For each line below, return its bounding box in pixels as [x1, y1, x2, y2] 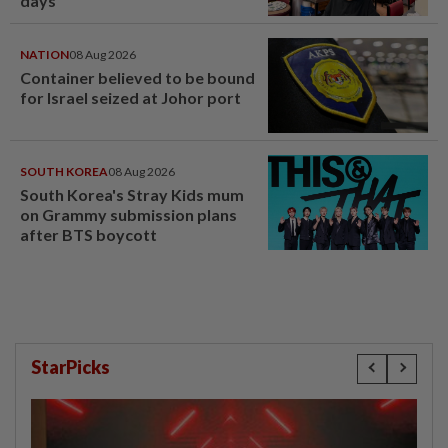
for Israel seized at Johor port [20, 87, 241, 107]
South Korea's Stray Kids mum [20, 184, 244, 204]
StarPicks [31, 355, 110, 378]
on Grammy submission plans [20, 204, 237, 224]
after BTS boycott [20, 224, 157, 244]
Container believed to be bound [20, 67, 255, 87]
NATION [20, 46, 69, 62]
